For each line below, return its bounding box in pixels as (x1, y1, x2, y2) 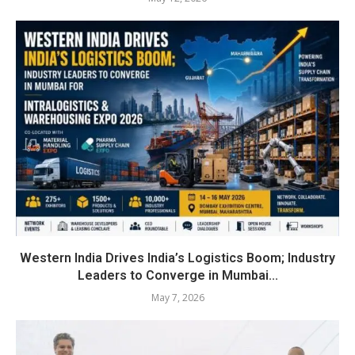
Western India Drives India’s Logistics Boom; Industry (20, 250, 335, 265)
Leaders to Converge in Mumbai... (77, 268, 278, 283)
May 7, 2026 (151, 291, 204, 304)
